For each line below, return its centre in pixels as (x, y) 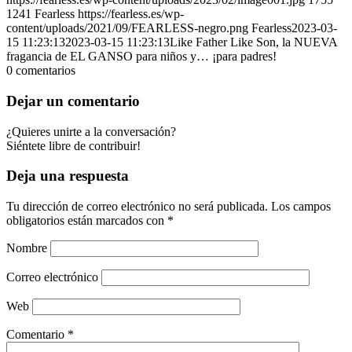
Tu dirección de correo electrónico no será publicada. (137, 206)
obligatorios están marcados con (87, 220)
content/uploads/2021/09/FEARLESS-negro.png (127, 28)
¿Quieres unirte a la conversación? (91, 131)
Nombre (27, 248)
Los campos (301, 206)
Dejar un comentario (73, 101)
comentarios (46, 71)
